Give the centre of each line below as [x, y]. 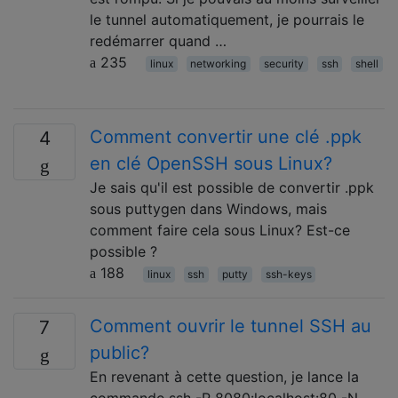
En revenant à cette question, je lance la [224, 377]
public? [119, 353]
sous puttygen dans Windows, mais [208, 209]
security [283, 64]
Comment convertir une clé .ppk [226, 137]
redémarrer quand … [158, 41]
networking [219, 64]
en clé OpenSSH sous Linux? [211, 163]
